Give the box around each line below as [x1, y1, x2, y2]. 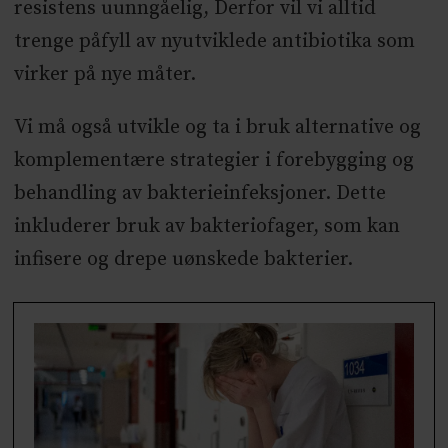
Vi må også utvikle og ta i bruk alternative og [13, 114, 421, 140]
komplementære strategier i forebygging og [13, 147, 414, 173]
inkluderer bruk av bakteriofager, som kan [13, 213, 400, 239]
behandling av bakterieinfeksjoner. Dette [13, 180, 386, 206]
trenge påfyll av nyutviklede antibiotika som [13, 29, 415, 54]
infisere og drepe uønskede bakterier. [13, 246, 353, 272]
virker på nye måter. [13, 62, 196, 87]
